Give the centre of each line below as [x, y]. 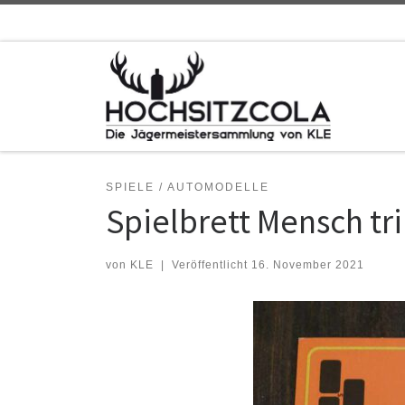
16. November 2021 [307, 264]
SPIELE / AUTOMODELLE [188, 187]
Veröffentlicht [211, 264]
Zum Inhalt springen [81, 26]
